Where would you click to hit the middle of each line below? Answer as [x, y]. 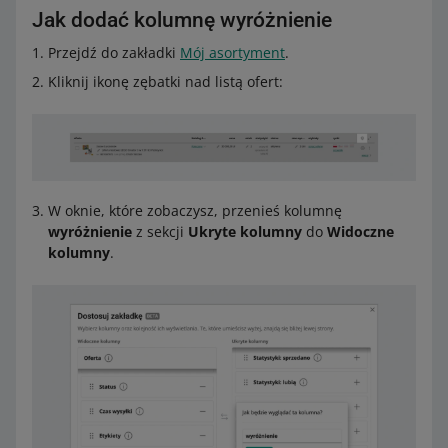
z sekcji [160, 231]
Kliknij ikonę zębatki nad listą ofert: [165, 81]
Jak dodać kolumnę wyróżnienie [182, 20]
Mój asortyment [232, 52]
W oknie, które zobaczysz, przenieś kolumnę [195, 210]
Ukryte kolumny [245, 231]
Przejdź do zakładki [114, 52]
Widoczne [360, 231]
